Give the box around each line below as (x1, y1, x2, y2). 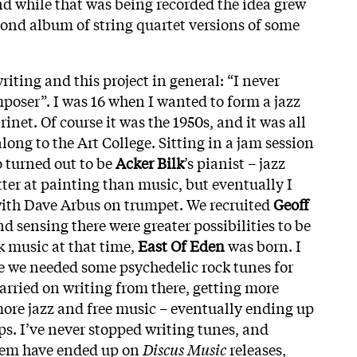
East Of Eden (135, 234, 228, 256)
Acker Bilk (116, 151, 184, 173)
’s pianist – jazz (184, 151, 285, 173)
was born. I (228, 234, 301, 256)
